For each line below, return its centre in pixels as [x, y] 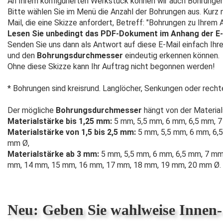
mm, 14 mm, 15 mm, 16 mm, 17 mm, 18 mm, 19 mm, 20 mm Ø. [114, 165]
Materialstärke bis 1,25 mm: [60, 121]
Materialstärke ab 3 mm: [53, 154]
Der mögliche [32, 110]
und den [22, 56]
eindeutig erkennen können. [171, 56]
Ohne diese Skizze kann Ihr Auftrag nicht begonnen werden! [111, 66]
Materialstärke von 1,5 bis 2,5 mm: [72, 132]
